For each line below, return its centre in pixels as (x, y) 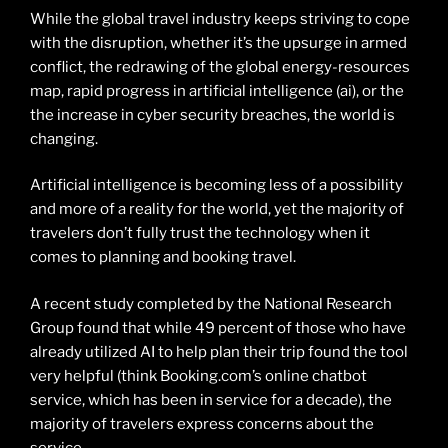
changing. (64, 138)
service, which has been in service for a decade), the (211, 399)
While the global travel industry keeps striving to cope (220, 18)
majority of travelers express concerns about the (202, 423)
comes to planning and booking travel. (163, 257)
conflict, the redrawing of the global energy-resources (220, 66)
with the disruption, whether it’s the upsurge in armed (218, 42)
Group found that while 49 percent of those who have (218, 327)
